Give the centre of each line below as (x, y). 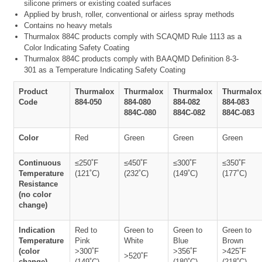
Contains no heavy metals (68, 25)
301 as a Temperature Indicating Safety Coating (105, 70)
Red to (86, 230)
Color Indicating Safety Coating (77, 47)
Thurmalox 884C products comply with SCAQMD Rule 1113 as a (133, 36)
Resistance (38, 184)
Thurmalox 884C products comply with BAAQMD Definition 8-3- (131, 58)
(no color (35, 194)
